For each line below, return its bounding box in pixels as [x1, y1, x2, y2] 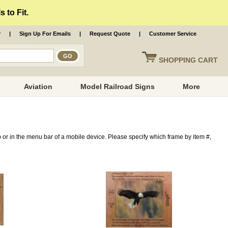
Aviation [24, 82, 53, 91]
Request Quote [90, 31, 130, 37]
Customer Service [149, 31, 196, 37]
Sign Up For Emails [19, 31, 71, 37]
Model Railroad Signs [80, 82, 155, 91]
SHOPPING [159, 56, 198, 64]
